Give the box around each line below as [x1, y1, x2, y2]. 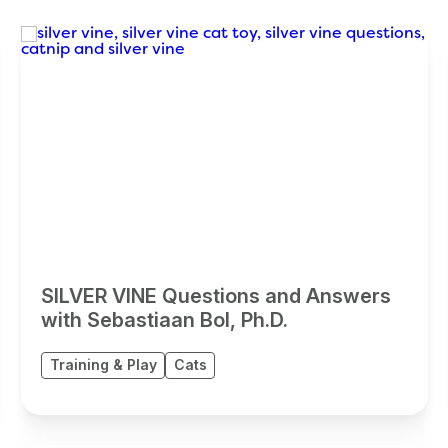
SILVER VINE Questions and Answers [40, 284, 391, 308]
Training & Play [49, 356, 157, 373]
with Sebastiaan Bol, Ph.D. [40, 308, 288, 332]
